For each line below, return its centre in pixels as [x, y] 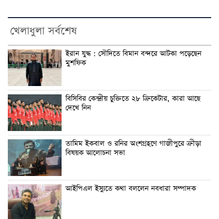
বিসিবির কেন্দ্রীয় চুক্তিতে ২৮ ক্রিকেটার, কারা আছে [133, 99]
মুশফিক [76, 63]
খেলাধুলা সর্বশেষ [44, 32]
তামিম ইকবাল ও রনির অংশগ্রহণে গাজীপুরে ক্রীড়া [133, 144]
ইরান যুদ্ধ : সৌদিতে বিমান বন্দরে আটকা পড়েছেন [133, 54]
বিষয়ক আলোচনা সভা [95, 153]
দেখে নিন [78, 108]
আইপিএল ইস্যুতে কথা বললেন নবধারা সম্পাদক [131, 189]
